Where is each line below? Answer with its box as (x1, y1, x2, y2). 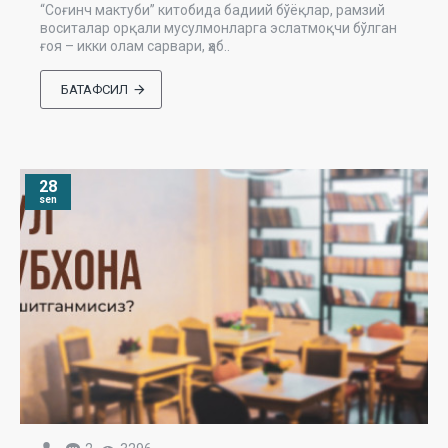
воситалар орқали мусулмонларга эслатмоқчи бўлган (40, 20, 397, 37)
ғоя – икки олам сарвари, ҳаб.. (40, 38, 230, 55)
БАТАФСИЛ (61, 82, 129, 98)
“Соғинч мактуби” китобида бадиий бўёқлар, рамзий (40, 2, 385, 19)
